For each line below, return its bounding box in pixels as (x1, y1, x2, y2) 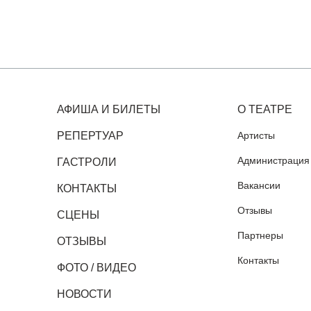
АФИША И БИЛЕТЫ (57, 103, 160, 115)
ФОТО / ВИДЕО (57, 262, 136, 274)
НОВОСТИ (57, 288, 112, 300)
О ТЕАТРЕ (237, 103, 292, 115)
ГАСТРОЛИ (57, 156, 117, 168)
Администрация (237, 155, 310, 166)
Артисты (237, 130, 275, 141)
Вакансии (237, 180, 280, 191)
